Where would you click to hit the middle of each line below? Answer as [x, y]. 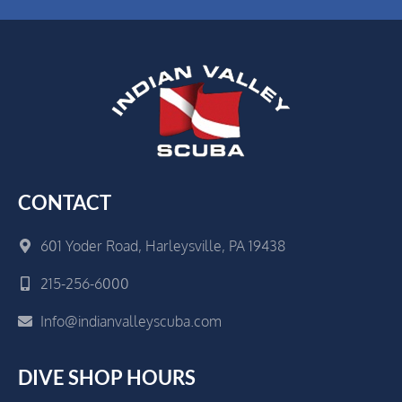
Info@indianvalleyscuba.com [131, 321]
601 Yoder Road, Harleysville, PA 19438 [163, 245]
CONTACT [65, 202]
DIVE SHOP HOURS [107, 377]
